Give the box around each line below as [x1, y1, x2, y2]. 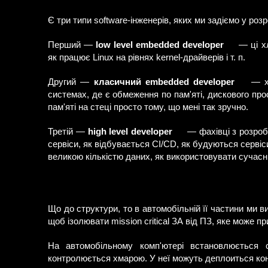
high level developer [87, 127, 172, 136]
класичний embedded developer [93, 77, 235, 87]
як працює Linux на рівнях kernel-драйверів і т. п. [48, 53, 245, 62]
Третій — [48, 127, 88, 136]
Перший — [48, 40, 96, 50]
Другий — [48, 77, 94, 87]
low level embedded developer [96, 40, 224, 50]
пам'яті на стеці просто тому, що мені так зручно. [48, 102, 248, 112]
